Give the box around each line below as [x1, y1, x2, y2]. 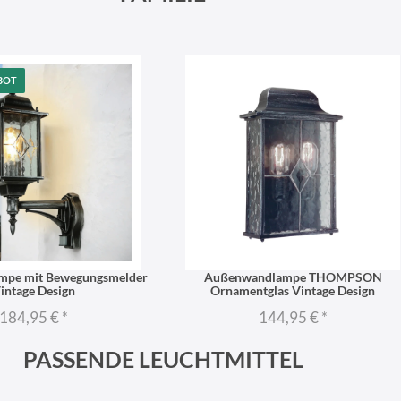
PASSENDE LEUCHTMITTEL [22, 346, 303, 372]
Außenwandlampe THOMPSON [203, 269, 382, 285]
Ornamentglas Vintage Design [210, 282, 375, 298]
